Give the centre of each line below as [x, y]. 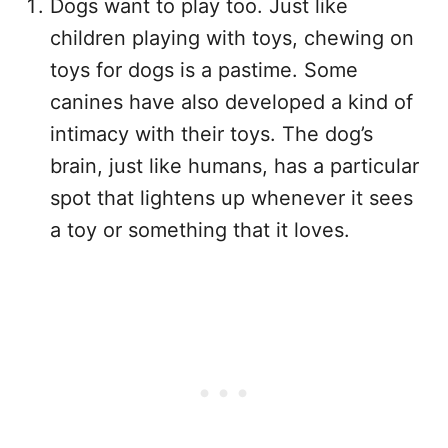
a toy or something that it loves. [200, 230]
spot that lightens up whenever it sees [231, 198]
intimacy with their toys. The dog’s [211, 134]
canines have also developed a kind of [231, 102]
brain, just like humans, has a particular [234, 166]
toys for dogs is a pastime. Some [204, 70]
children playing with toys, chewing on [232, 38]
